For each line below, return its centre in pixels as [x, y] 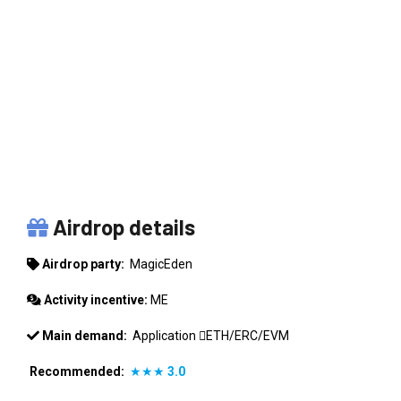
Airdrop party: [83, 264]
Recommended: [77, 371]
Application [166, 335]
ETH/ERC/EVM [249, 335]
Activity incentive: [96, 299]
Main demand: [85, 335]
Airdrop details [122, 226]
